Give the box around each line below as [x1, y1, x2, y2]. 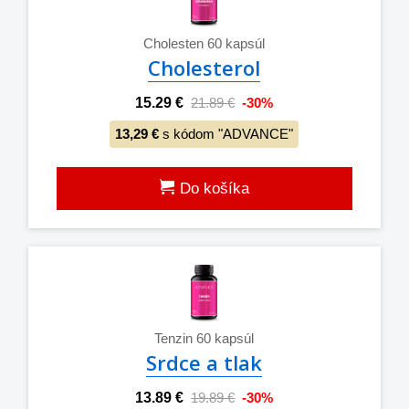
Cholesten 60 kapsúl [143, 35, 266, 51]
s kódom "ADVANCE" [159, 125, 294, 142]
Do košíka [174, 179, 249, 197]
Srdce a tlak [146, 348, 263, 376]
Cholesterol [148, 53, 261, 81]
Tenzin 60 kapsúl [154, 330, 255, 346]
